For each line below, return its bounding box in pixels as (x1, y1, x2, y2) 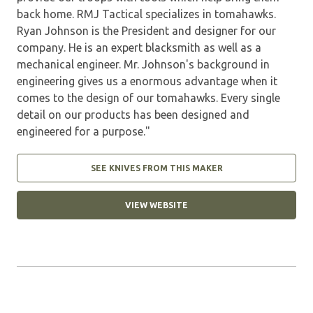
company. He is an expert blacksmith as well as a (17, 41, 261, 54)
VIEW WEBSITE (125, 201, 188, 210)
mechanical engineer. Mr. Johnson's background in (17, 58, 270, 71)
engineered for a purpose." (17, 125, 150, 138)
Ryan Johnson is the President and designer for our (17, 24, 276, 38)
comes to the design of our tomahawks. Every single (17, 92, 280, 105)
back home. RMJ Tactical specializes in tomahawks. (17, 8, 276, 21)
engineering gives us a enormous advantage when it (17, 75, 277, 88)
